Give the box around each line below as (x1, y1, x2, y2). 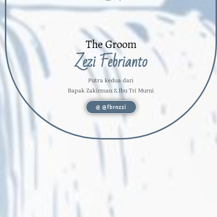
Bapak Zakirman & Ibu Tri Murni (68, 87, 154, 94)
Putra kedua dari (88, 77, 134, 84)
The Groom (85, 36, 137, 53)
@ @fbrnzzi (95, 103, 126, 111)
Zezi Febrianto (75, 48, 147, 77)
